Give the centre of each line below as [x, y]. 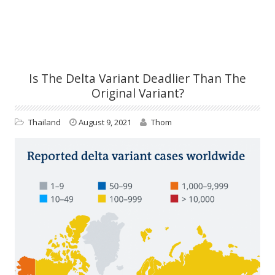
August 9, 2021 [105, 122]
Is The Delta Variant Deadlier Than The [137, 79]
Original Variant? [137, 93]
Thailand [45, 122]
